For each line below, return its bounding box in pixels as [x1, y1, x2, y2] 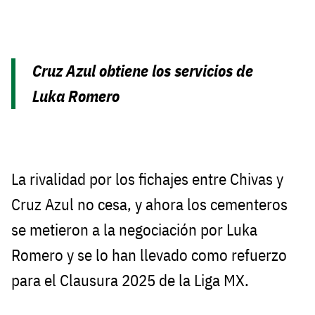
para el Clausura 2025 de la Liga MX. [11, 269, 249, 290]
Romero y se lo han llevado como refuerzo [11, 244, 287, 265]
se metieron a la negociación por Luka [11, 219, 257, 240]
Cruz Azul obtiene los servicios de [32, 60, 254, 81]
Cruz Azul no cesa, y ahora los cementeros [11, 193, 288, 214]
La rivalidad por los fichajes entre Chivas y [11, 168, 283, 189]
